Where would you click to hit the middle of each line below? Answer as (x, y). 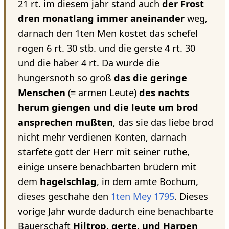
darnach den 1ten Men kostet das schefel (108, 33)
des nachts (164, 93)
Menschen (41, 93)
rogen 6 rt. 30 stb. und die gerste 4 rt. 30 (106, 48)
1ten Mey (131, 197)
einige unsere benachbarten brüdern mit (107, 167)
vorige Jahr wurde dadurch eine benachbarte (115, 211)
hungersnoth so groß (66, 78)
